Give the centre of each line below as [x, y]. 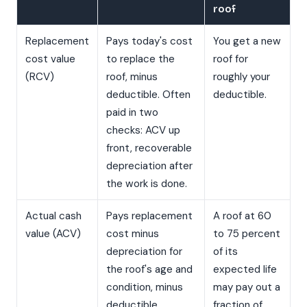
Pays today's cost [149, 41]
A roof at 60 [242, 216]
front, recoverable [149, 148]
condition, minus [145, 287]
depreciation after [149, 166]
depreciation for [144, 252]
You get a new [247, 41]
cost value [50, 59]
